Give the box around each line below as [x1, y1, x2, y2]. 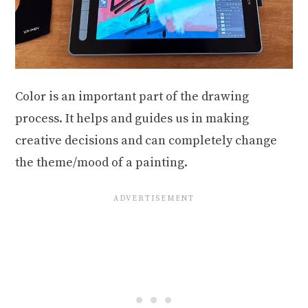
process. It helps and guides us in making [15, 110, 250, 126]
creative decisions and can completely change [15, 132, 278, 148]
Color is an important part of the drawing [15, 88, 250, 104]
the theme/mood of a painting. [15, 154, 188, 170]
